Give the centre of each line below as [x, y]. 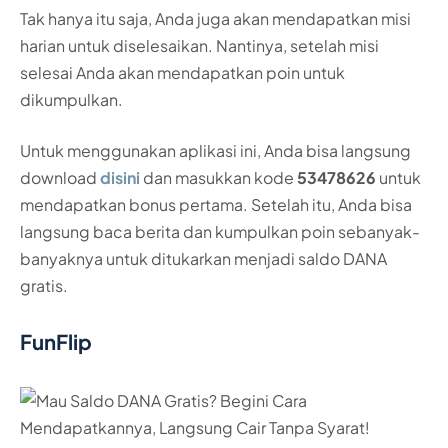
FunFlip [56, 341]
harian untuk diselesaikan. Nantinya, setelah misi [199, 45]
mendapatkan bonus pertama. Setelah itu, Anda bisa [216, 205]
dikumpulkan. [71, 99]
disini [120, 178]
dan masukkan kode [218, 178]
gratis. [44, 286]
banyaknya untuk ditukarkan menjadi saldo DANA [203, 259]
